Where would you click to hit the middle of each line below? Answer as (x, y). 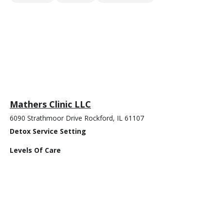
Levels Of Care (35, 150)
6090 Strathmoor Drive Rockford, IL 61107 (77, 118)
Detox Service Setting (48, 131)
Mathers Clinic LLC (50, 104)
